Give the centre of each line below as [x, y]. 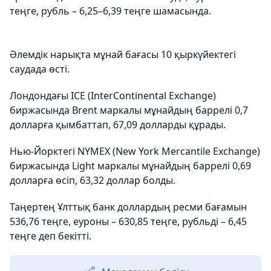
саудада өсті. [40, 69]
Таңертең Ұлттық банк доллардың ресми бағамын [128, 207]
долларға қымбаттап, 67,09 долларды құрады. [118, 125]
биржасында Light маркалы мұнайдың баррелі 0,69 [130, 166]
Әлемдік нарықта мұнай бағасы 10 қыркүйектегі [123, 54]
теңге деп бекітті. [51, 236]
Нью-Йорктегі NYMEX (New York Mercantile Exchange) [135, 151]
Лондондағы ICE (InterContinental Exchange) [113, 96]
